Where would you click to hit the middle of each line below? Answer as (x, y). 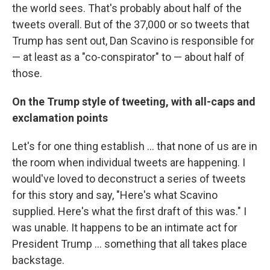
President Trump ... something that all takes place (130, 244)
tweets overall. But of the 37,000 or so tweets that (131, 25)
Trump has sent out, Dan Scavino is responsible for (133, 41)
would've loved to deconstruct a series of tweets (129, 179)
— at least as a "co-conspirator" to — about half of (128, 57)
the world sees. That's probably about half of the (127, 8)
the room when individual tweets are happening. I (129, 163)
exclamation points (60, 118)
